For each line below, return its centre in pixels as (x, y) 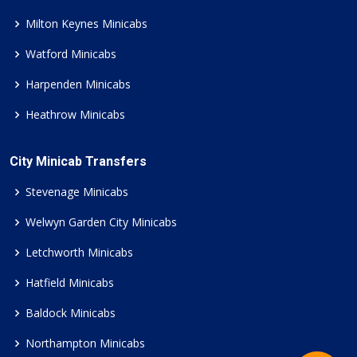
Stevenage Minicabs (77, 191)
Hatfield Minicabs (70, 282)
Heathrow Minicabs (75, 114)
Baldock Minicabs (71, 312)
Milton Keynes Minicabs (86, 23)
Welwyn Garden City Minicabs (101, 222)
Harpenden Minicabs (78, 84)
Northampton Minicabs (85, 343)
